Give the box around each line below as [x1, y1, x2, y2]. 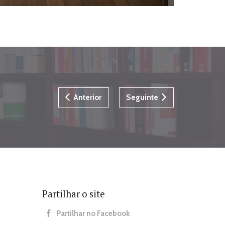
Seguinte [126, 92, 160, 102]
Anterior [72, 92, 102, 102]
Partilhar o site [42, 187, 105, 200]
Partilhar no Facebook [54, 208, 130, 218]
